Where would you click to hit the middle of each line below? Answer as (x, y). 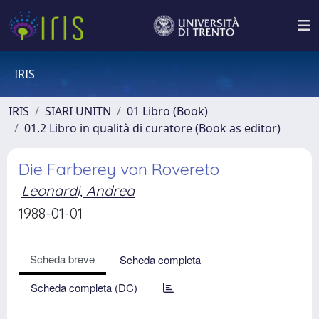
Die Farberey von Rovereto (119, 169)
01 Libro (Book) (167, 111)
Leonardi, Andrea (78, 190)
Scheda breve (62, 259)
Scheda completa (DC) (84, 287)
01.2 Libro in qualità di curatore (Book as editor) (152, 128)
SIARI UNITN (78, 111)
